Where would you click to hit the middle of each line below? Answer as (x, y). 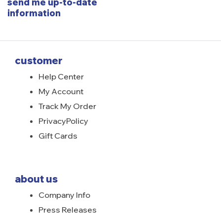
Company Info (64, 195)
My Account (61, 92)
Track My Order (67, 106)
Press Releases (68, 210)
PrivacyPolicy (63, 121)
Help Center (61, 77)
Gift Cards (58, 136)
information (34, 13)
